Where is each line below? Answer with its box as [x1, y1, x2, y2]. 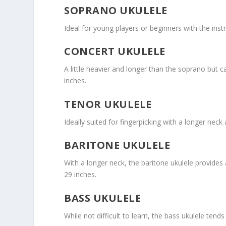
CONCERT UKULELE [64, 44, 165, 59]
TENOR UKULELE [64, 97, 152, 111]
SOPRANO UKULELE [64, 4, 167, 18]
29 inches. [64, 169, 97, 180]
